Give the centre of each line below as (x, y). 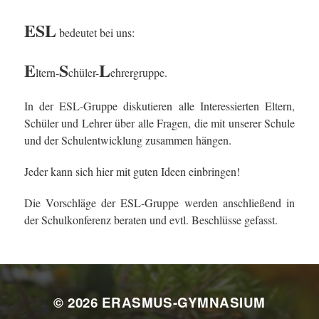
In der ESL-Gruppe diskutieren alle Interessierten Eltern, (159, 106)
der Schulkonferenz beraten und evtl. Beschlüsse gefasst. (151, 220)
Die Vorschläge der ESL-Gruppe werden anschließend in (159, 203)
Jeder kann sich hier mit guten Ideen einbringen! (132, 171)
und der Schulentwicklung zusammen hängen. (127, 140)
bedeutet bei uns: (95, 32)
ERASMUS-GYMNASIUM (183, 302)
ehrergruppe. (138, 72)
